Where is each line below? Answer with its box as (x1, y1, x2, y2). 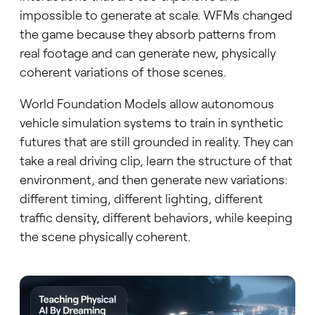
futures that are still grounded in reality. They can (19, 134, 293, 150)
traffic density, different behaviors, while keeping (19, 210, 292, 226)
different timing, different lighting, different (19, 191, 263, 207)
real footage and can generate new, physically (19, 45, 276, 61)
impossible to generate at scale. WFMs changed (19, 7, 292, 23)
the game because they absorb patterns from (19, 26, 276, 42)
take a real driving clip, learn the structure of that (19, 153, 292, 169)
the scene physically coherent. (19, 229, 191, 245)
